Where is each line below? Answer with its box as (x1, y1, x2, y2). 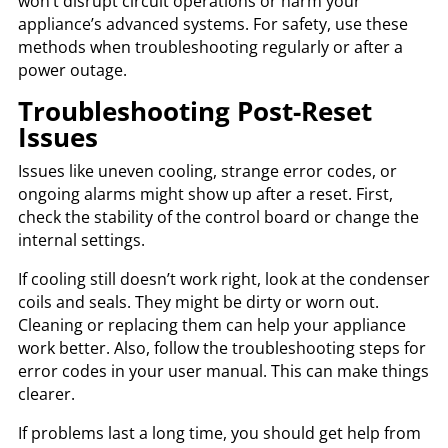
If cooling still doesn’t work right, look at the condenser (17, 267, 430, 290)
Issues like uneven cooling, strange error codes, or (17, 159, 397, 182)
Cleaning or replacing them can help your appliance (17, 313, 406, 336)
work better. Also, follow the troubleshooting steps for (17, 336, 426, 359)
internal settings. (17, 228, 145, 251)
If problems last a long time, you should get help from (17, 421, 421, 444)
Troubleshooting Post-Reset (17, 92, 372, 129)
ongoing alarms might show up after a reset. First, (17, 182, 393, 205)
